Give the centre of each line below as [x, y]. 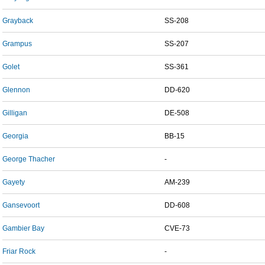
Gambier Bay [23, 228]
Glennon [16, 90]
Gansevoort [21, 205]
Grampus [17, 44]
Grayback [18, 21]
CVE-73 [177, 228]
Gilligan [15, 113]
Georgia [15, 136]
